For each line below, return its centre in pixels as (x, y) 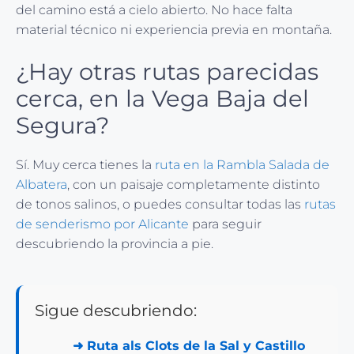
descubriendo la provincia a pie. (115, 243)
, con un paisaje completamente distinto (194, 184)
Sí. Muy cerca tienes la (85, 164)
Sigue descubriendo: (116, 310)
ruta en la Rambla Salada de (242, 164)
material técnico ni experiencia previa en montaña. (174, 29)
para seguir (225, 224)
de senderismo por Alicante (102, 224)
